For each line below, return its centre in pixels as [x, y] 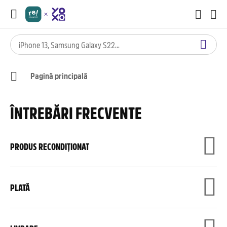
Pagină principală [59, 76]
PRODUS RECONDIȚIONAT [50, 146]
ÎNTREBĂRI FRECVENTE [76, 112]
